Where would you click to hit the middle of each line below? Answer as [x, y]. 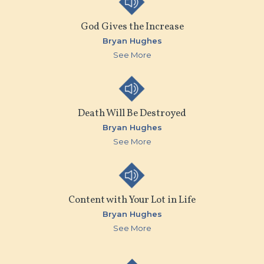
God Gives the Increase [132, 27]
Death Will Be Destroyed [132, 113]
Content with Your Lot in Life [132, 200]
